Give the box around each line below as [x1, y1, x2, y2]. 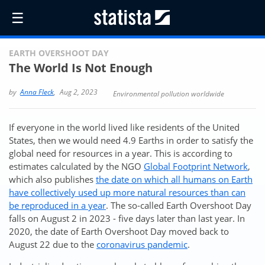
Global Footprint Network [144, 160, 248, 172]
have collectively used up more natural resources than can [9, 186, 245, 198]
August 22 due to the [9, 238, 96, 250]
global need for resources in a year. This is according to [9, 147, 232, 159]
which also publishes [9, 173, 96, 185]
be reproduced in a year [9, 199, 106, 211]
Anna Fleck [20, 86, 54, 97]
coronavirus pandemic [96, 238, 188, 250]
